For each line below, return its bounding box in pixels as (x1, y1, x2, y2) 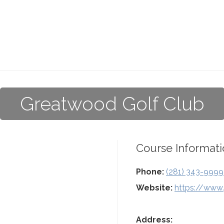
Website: (136, 183, 172, 192)
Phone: (136, 167, 164, 176)
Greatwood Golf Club (19, 92, 204, 115)
